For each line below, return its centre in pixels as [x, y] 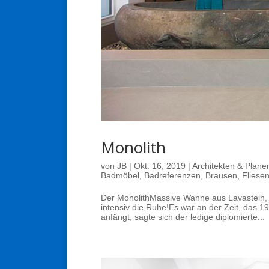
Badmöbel [120, 175]
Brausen [221, 175]
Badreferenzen [172, 175]
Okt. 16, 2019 [160, 165]
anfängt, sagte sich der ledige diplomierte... [183, 216]
